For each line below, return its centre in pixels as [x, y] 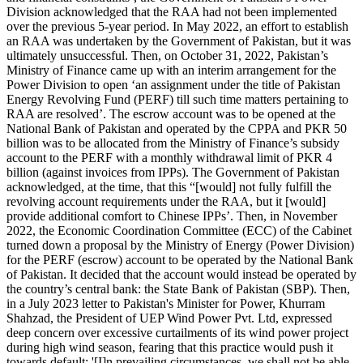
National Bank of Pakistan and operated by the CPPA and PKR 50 [177, 128]
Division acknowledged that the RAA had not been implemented [172, 11]
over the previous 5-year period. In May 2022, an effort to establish [177, 26]
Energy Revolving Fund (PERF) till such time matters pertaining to [177, 99]
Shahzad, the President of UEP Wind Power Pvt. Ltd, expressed [169, 318]
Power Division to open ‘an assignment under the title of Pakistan [173, 84]
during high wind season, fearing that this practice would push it [170, 347]
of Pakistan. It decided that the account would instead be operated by [181, 274]
